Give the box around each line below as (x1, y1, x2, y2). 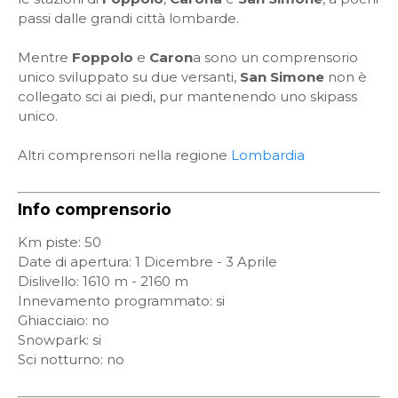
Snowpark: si (18, 331, 101, 348)
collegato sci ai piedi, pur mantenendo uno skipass (18, 88, 357, 105)
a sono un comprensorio (193, 49, 358, 66)
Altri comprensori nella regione (18, 147, 231, 163)
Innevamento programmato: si (18, 292, 225, 309)
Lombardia (231, 147, 305, 163)
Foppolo (72, 49, 133, 66)
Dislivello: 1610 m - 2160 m (18, 273, 188, 290)
